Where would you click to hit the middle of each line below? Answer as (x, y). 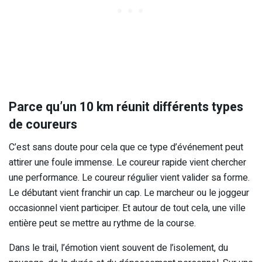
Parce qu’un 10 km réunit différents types (126, 107)
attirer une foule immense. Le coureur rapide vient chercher (127, 163)
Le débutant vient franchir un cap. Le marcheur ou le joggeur (129, 193)
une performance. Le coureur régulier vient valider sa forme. (129, 178)
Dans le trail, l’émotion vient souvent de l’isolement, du (118, 248)
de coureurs (43, 125)
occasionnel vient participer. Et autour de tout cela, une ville (127, 208)
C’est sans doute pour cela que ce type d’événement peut (126, 148)
